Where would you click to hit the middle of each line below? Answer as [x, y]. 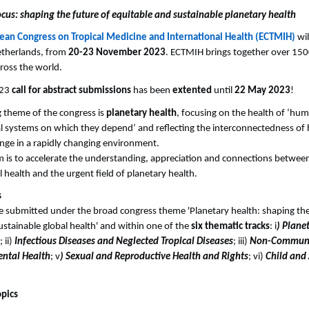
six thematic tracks [230, 227]
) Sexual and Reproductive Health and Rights [154, 257]
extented [192, 90]
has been [152, 90]
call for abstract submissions [71, 90]
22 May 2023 [262, 90]
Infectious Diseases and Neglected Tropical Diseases [124, 242]
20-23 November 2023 [117, 53]
